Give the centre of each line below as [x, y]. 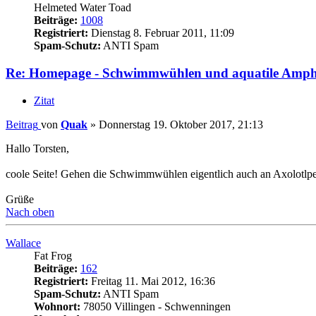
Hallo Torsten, [37, 148]
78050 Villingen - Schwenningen [156, 306]
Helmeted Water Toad [83, 8]
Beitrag [22, 124]
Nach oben [30, 212]
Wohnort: [57, 306]
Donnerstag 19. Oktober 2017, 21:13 [181, 124]
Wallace [23, 243]
